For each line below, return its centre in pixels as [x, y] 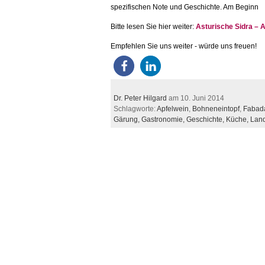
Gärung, [127, 119]
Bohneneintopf [216, 109]
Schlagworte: [135, 109]
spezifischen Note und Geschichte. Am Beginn [185, 7]
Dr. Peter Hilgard [140, 98]
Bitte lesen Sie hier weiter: [153, 27]
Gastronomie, [164, 119]
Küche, [238, 119]
